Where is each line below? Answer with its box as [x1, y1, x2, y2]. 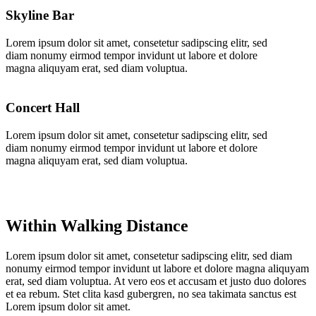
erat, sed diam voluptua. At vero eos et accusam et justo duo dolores [6, 275, 306, 287]
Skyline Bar [6, 7, 74, 23]
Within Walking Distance [6, 217, 188, 236]
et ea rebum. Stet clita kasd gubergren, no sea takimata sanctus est [6, 288, 296, 300]
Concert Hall [6, 100, 80, 116]
